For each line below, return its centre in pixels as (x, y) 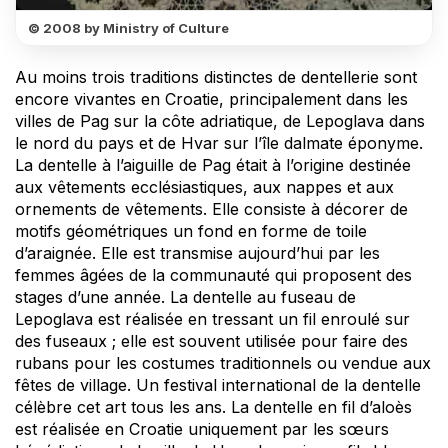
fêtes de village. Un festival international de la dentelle (218, 384)
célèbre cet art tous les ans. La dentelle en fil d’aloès (213, 406)
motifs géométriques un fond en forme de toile (191, 230)
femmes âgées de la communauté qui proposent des (213, 274)
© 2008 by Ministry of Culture (128, 27)
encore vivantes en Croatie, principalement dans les (211, 98)
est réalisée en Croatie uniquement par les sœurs (202, 428)
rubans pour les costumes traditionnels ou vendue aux (223, 362)
